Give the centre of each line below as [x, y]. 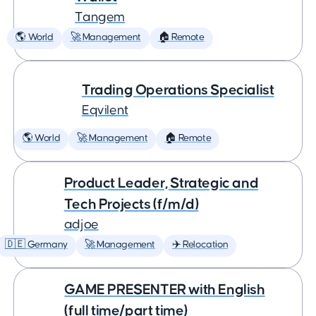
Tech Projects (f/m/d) [131, 204]
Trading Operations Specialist [178, 90]
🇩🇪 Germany [36, 245]
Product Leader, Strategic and [161, 183]
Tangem [100, 17]
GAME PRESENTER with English [165, 290]
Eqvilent [105, 110]
